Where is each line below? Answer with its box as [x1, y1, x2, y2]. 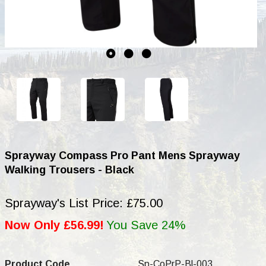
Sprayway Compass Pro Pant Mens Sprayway [5, 150, 240, 162]
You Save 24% [106, 218, 186, 232]
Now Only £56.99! [5, 218, 104, 232]
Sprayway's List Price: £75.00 [5, 197, 163, 210]
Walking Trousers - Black [5, 164, 134, 176]
